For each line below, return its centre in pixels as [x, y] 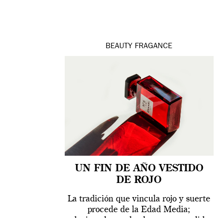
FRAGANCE [154, 47]
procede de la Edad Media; [139, 210]
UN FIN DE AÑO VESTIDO [139, 169]
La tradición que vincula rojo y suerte [139, 199]
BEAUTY [119, 47]
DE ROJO [139, 181]
